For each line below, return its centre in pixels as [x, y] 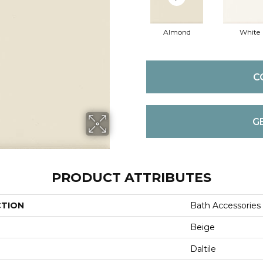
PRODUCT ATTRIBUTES [131, 177]
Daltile [203, 249]
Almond [177, 32]
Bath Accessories [225, 205]
